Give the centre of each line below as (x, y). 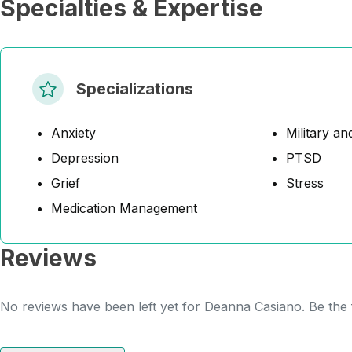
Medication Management (124, 208)
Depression (85, 158)
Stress (305, 183)
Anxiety (73, 133)
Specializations (135, 89)
